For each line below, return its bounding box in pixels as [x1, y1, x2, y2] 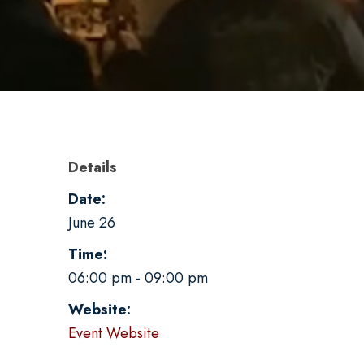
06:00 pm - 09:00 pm [68, 267, 208, 288]
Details [68, 157, 117, 178]
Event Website [68, 323, 159, 344]
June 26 [68, 212, 115, 233]
